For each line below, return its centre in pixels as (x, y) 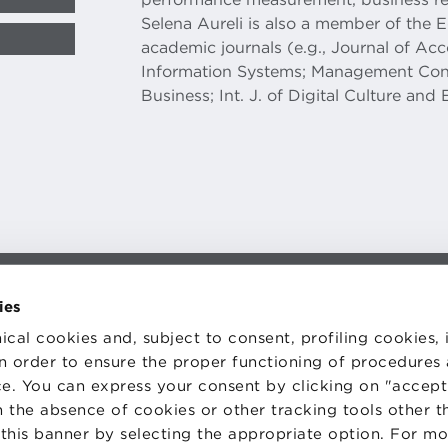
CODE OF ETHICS (286, 338)
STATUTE (264, 322)
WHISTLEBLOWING (292, 354)
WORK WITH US (283, 306)
